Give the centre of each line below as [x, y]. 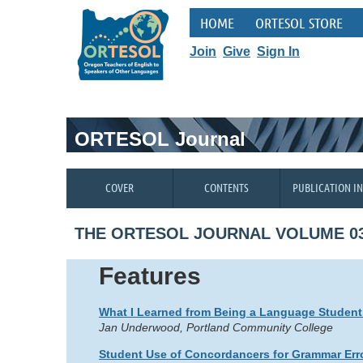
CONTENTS [226, 187]
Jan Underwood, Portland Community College [216, 327]
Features [150, 276]
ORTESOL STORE [299, 23]
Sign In [278, 51]
